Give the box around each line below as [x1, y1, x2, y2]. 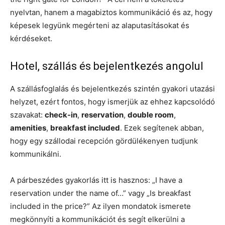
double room [128, 109, 174, 120]
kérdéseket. [10, 33, 52, 43]
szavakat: [10, 109, 45, 120]
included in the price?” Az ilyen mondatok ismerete [10, 201, 191, 211]
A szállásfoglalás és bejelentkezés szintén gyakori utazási [10, 83, 215, 93]
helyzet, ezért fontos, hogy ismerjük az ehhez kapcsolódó [10, 96, 215, 106]
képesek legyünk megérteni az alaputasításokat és [10, 20, 189, 30]
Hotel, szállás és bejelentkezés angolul [10, 59, 203, 72]
